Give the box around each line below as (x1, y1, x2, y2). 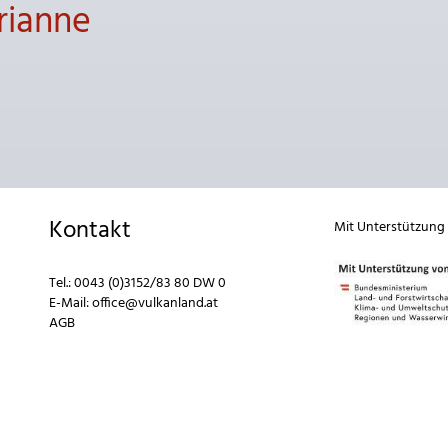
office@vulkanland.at (92, 292, 218, 315)
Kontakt (49, 212, 131, 250)
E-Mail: (49, 292, 92, 315)
